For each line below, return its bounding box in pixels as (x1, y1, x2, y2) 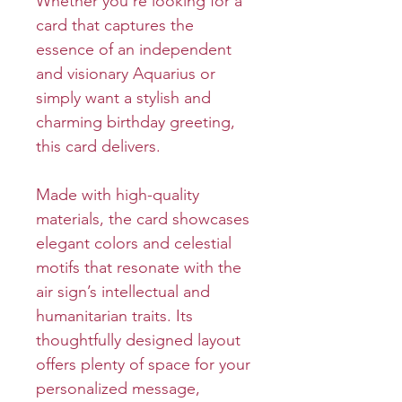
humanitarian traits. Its (36, 305, 193, 326)
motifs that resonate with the (36, 257, 241, 277)
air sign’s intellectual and (36, 281, 210, 301)
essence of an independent (36, 39, 232, 59)
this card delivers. (36, 135, 161, 156)
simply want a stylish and (36, 87, 211, 108)
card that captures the (36, 14, 194, 35)
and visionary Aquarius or (36, 63, 215, 83)
